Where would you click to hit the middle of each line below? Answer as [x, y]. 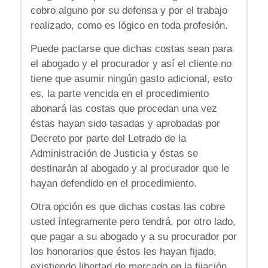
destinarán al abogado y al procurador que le [130, 169]
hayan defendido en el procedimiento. [113, 184]
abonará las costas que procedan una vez [124, 109]
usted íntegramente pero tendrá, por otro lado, [133, 222]
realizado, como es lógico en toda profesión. [129, 25]
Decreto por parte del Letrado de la [108, 139]
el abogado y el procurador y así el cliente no [131, 64]
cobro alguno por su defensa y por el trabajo [129, 10]
